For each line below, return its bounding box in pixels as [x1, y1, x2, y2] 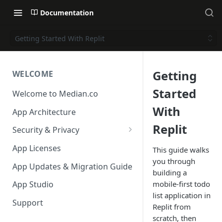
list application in [153, 190, 211, 200]
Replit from [153, 202, 191, 212]
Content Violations [17, 150, 87, 161]
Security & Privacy [12, 124, 79, 136]
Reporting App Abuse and [17, 139, 113, 150]
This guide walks [153, 145, 209, 155]
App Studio [12, 179, 54, 190]
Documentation [40, 7, 94, 17]
